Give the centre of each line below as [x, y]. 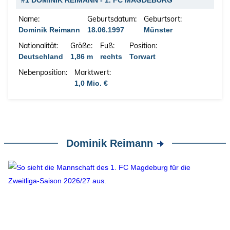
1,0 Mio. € [91, 83]
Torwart [142, 56]
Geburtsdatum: [112, 19]
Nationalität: [38, 46]
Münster [158, 30]
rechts [111, 56]
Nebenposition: [43, 72]
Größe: [81, 46]
